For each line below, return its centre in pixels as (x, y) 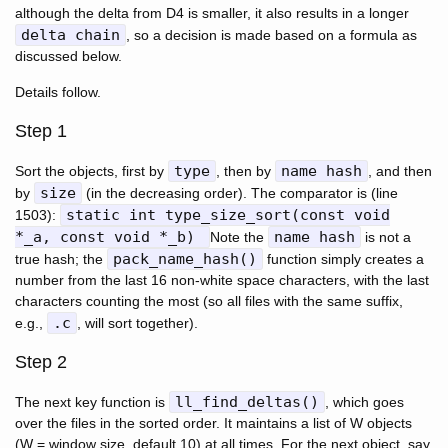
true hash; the (61, 259)
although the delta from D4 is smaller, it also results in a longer (212, 13)
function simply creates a (343, 259)
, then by (245, 171)
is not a (386, 237)
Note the (239, 237)
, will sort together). (137, 323)
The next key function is (92, 402)
